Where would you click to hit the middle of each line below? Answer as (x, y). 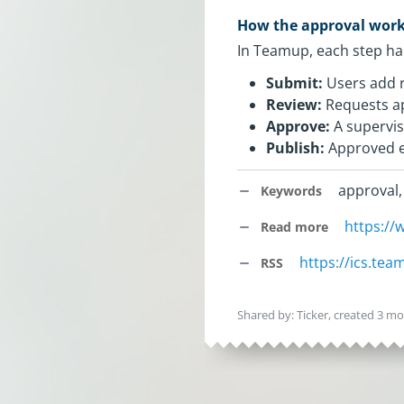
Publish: (296, 147)
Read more (293, 227)
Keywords (290, 190)
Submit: (295, 83)
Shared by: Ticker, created (308, 314)
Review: (294, 104)
